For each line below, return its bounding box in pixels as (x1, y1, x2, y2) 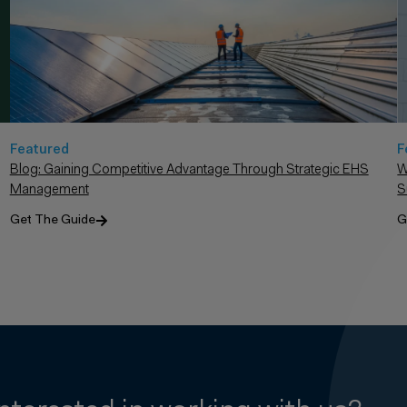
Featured (9, 144, 69, 158)
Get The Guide (9, 214, 95, 228)
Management (9, 184, 89, 198)
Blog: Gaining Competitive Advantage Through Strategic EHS (9, 164, 369, 178)
